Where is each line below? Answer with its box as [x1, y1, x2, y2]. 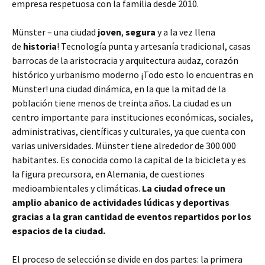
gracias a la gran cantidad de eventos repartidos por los [12, 211, 251, 222]
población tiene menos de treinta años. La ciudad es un [12, 97, 231, 109]
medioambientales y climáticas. [12, 182, 142, 194]
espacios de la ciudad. [12, 225, 105, 237]
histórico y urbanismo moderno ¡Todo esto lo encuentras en [12, 69, 253, 80]
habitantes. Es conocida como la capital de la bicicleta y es [12, 154, 246, 166]
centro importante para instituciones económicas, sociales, [12, 111, 253, 123]
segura [125, 26, 157, 38]
